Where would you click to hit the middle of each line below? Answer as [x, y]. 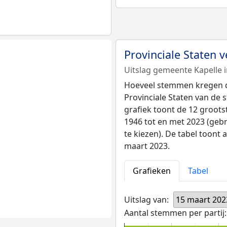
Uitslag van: [146, 200]
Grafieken [152, 171]
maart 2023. [147, 146]
